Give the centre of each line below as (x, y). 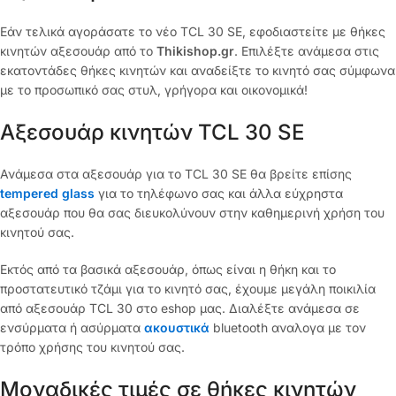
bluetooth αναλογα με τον (289, 328)
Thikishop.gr (195, 51)
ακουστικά (179, 328)
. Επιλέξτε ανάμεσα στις (307, 51)
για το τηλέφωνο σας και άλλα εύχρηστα (219, 194)
